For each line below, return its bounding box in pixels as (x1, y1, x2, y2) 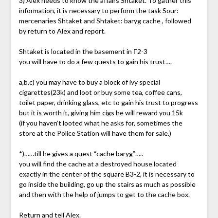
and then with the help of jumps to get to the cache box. (18, 190, 190, 199)
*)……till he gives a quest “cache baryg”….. (18, 149, 143, 158)
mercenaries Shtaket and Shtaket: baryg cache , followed (18, 17, 191, 25)
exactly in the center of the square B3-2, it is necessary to (18, 170, 195, 179)
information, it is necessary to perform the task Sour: (18, 6, 179, 15)
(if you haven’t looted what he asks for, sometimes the (18, 119, 182, 127)
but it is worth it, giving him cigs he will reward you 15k (18, 109, 183, 117)
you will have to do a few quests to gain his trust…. (18, 57, 172, 66)
